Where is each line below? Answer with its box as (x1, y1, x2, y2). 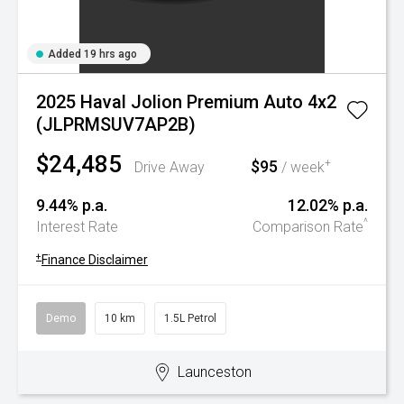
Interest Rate (36, 218, 118, 235)
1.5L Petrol (164, 312, 216, 325)
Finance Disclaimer (41, 252, 148, 267)
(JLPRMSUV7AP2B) (36, 114, 196, 135)
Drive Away (134, 159, 205, 176)
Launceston (177, 363, 252, 381)
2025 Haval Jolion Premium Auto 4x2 (36, 91, 336, 113)
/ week (278, 159, 325, 176)
